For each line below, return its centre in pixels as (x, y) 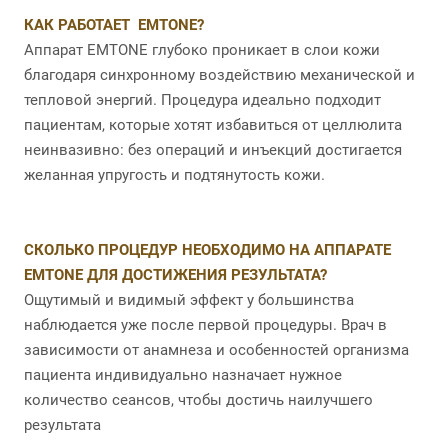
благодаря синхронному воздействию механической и (219, 75)
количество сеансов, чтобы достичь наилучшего (198, 400)
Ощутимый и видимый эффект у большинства (189, 300)
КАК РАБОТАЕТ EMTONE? (114, 25)
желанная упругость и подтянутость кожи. (176, 175)
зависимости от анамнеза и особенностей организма (216, 350)
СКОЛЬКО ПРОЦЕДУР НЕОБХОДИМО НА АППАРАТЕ (209, 250)
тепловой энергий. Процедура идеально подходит (202, 100)
